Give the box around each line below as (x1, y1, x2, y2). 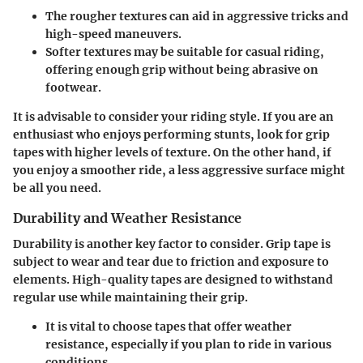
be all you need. (13, 181, 101, 196)
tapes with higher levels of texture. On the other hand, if (13, 145, 331, 160)
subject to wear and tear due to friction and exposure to (13, 254, 329, 270)
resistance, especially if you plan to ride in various (45, 337, 331, 352)
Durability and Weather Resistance (13, 210, 241, 227)
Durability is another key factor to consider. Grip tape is (13, 237, 331, 252)
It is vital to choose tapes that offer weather (45, 319, 292, 335)
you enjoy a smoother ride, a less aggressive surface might (13, 163, 345, 178)
